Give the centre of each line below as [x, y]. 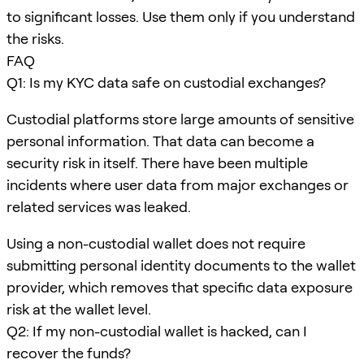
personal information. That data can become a [160, 141]
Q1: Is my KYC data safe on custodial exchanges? [166, 82]
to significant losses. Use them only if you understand [181, 16]
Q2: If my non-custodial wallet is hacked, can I [157, 331]
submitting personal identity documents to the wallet [181, 265]
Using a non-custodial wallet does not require [156, 243]
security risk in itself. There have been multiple [157, 162]
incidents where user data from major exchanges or [178, 184]
